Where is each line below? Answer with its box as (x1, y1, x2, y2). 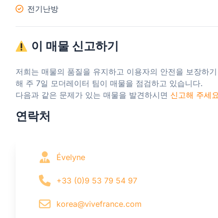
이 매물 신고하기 (31, 37, 119, 54)
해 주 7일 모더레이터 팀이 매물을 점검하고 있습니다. (16, 78, 203, 88)
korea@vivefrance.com (56, 199, 142, 209)
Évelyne (56, 152, 85, 162)
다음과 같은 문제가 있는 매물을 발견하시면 (16, 90, 170, 100)
